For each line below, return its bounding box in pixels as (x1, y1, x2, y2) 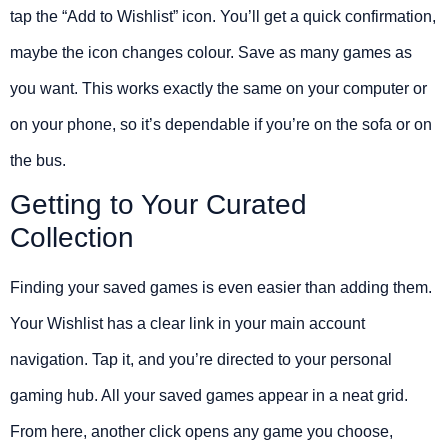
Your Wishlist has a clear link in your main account (10, 314, 365, 332)
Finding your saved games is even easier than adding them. (10, 278, 432, 296)
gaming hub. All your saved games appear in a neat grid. (10, 386, 408, 404)
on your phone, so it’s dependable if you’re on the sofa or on (10, 115, 432, 133)
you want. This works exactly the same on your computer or (10, 79, 427, 97)
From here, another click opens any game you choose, (10, 422, 393, 440)
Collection (10, 221, 134, 253)
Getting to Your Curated (10, 188, 307, 220)
